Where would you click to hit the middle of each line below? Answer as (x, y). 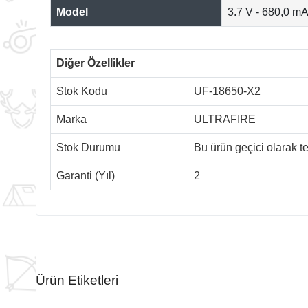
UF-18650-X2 (227, 91)
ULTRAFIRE (225, 119)
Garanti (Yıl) (86, 175)
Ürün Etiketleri (77, 280)
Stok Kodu (82, 91)
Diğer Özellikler (96, 63)
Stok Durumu (88, 147)
